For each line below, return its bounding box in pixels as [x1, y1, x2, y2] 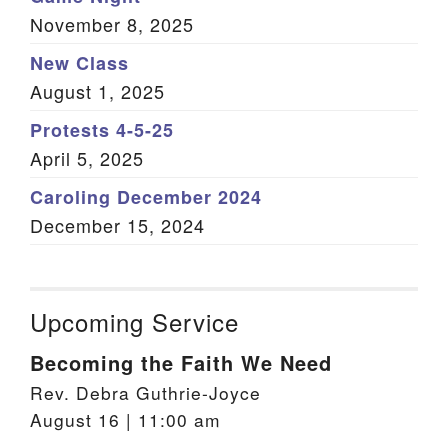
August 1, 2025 [30, 78, 165, 104]
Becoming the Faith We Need [30, 348, 332, 377]
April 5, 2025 [30, 145, 144, 171]
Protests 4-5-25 [30, 117, 174, 143]
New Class [30, 50, 129, 76]
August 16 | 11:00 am [30, 407, 220, 432]
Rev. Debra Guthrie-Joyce [30, 380, 261, 405]
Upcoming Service [30, 304, 239, 339]
